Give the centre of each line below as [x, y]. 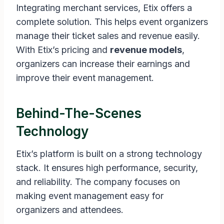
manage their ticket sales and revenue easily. [108, 36]
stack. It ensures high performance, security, [107, 168]
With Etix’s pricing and [63, 50]
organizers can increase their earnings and [103, 64]
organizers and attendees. [70, 210]
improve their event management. [85, 78]
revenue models [146, 50]
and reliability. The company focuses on [98, 182]
